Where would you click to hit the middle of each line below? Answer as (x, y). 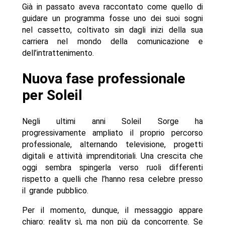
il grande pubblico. (55, 190)
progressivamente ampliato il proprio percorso (113, 133)
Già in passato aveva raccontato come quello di (113, 7)
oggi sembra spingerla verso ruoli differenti (113, 167)
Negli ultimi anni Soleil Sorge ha (113, 121)
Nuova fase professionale (103, 79)
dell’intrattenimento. (60, 53)
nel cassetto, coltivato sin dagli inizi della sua (113, 30)
